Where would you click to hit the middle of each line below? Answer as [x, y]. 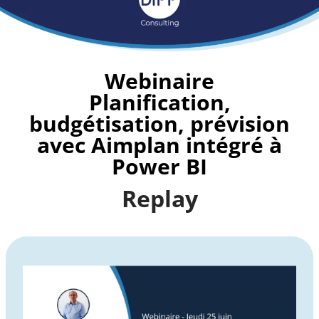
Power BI [159, 166]
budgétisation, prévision [159, 123]
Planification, [159, 102]
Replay [159, 198]
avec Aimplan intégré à [159, 145]
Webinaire [159, 80]
